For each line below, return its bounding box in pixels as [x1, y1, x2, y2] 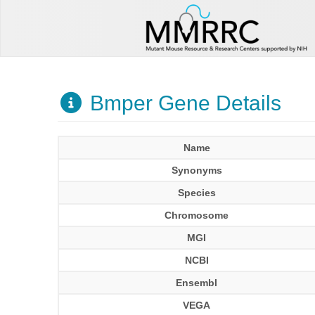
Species [177, 187, 216, 198]
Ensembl [176, 277, 218, 288]
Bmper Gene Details [84, 91, 281, 115]
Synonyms [171, 165, 222, 176]
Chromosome [165, 210, 229, 221]
